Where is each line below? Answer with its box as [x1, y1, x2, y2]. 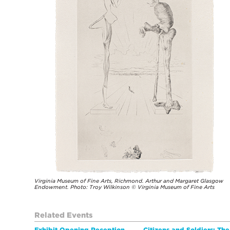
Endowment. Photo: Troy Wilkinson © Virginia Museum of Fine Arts [34, 184, 215, 190]
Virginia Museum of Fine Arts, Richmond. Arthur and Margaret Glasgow [34, 178, 224, 184]
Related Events [34, 211, 93, 220]
